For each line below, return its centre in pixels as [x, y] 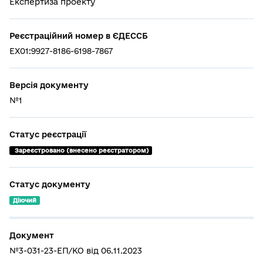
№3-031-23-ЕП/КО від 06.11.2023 [76, 250]
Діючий [24, 200]
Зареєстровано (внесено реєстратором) [81, 150]
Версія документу [49, 85]
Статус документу [50, 184]
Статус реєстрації [48, 134]
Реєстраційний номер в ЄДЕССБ [79, 36]
